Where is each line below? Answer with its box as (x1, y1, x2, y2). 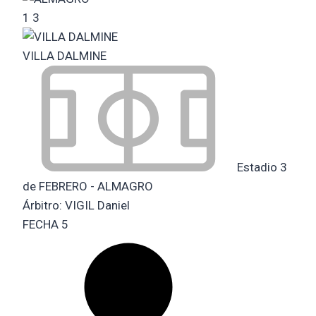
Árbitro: (23, 197, 65, 212)
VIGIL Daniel (65, 197, 130, 212)
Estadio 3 (234, 159, 287, 174)
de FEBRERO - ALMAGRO (23, 178, 153, 193)
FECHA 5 (23, 217, 68, 231)
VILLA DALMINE (23, 48, 107, 63)
